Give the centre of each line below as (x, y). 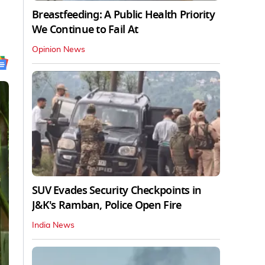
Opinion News (59, 49)
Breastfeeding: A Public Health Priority (123, 14)
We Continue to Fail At (85, 29)
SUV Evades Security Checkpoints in (117, 190)
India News (53, 225)
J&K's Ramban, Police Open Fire (107, 205)
